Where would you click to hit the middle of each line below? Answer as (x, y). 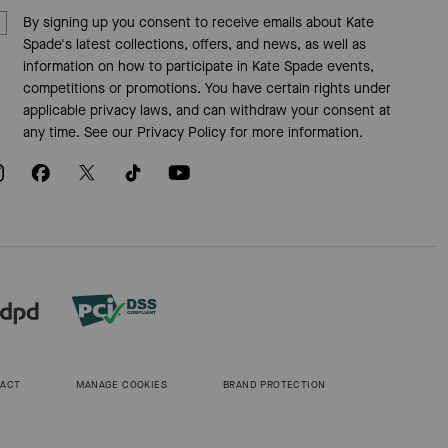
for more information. (294, 132)
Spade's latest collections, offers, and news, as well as (194, 44)
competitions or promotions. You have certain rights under (206, 88)
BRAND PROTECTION (274, 384)
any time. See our (79, 132)
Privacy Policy (181, 132)
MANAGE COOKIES (121, 384)
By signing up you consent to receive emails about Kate (198, 22)
